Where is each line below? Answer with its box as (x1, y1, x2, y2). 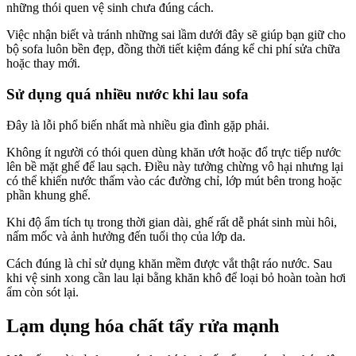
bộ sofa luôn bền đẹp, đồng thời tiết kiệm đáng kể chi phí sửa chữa (6, 42, 340, 56)
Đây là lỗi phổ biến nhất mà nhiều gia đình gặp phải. (6, 118, 269, 132)
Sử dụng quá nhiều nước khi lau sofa (6, 86, 249, 103)
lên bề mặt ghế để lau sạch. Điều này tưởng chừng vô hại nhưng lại (6, 159, 343, 173)
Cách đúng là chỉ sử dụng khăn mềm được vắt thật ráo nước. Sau (6, 256, 332, 270)
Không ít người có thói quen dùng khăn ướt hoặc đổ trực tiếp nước (6, 145, 341, 159)
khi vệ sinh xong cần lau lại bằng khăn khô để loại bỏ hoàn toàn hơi (6, 270, 346, 284)
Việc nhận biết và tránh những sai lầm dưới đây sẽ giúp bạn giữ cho (6, 28, 346, 42)
